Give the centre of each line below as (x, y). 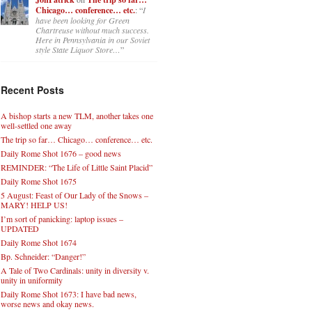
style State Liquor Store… (78, 50)
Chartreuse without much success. (92, 30)
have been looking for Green (83, 21)
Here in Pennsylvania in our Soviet (93, 40)
